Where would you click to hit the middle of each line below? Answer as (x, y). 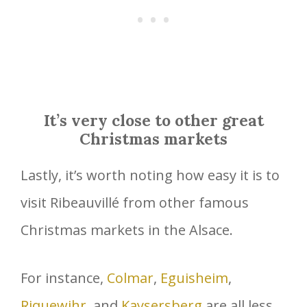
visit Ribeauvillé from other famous (135, 203)
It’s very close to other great (153, 121)
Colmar (130, 278)
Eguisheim (194, 278)
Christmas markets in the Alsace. (127, 230)
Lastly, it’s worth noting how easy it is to (150, 175)
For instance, (64, 278)
